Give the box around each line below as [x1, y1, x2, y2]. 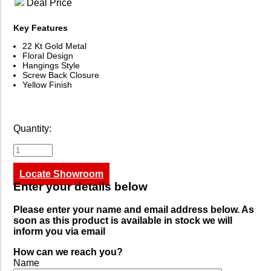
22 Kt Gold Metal [22, 41, 87, 51]
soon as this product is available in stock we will [13, 215, 232, 226]
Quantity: [13, 123, 51, 134]
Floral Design [22, 50, 73, 60]
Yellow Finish [22, 79, 72, 90]
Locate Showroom [19, 168, 103, 179]
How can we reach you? [13, 247, 123, 258]
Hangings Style [22, 60, 80, 70]
